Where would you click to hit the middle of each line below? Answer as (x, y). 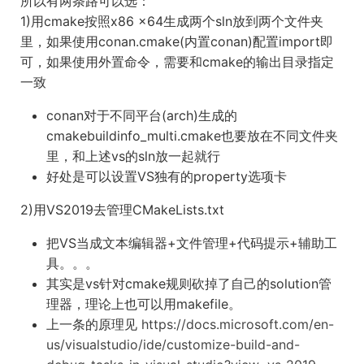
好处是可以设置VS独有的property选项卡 (167, 176)
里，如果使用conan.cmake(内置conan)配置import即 (177, 41)
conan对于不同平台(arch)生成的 (142, 115)
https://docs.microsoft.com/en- (238, 324)
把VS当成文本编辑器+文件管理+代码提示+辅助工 (192, 243)
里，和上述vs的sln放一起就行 (133, 156)
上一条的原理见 (94, 324)
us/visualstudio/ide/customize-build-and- (173, 344)
